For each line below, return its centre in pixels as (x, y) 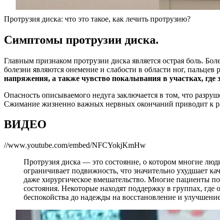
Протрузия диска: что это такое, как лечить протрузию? (97, 19)
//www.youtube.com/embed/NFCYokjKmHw (75, 145)
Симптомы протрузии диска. (81, 40)
